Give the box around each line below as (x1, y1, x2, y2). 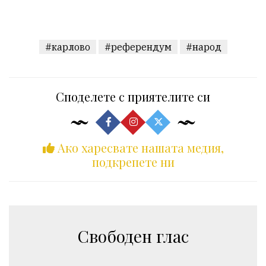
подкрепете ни (91, 154, 175, 170)
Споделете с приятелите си (56, 88, 210, 105)
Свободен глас (77, 225, 189, 248)
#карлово (45, 41, 90, 53)
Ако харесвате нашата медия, (54, 140, 224, 156)
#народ (185, 41, 221, 53)
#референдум (104, 41, 172, 53)
